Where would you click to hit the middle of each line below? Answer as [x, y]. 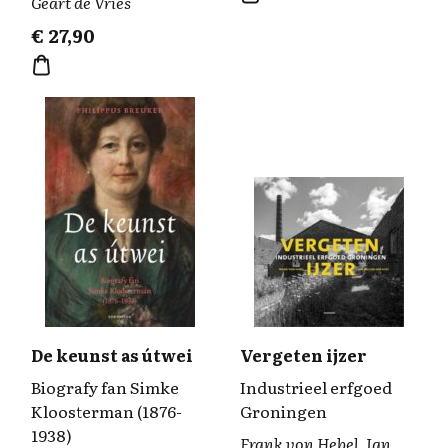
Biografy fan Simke [105, 387]
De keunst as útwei [112, 355]
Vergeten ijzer [303, 355]
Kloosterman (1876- [106, 411]
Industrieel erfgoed [316, 387]
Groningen [283, 411]
